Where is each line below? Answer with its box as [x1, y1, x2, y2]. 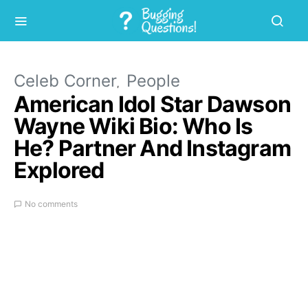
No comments [25, 199, 78, 209]
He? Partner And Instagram [14, 135, 291, 162]
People [126, 71, 180, 91]
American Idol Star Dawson [14, 91, 291, 118]
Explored [14, 157, 104, 184]
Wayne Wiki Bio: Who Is [14, 113, 253, 140]
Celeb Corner [14, 71, 117, 91]
